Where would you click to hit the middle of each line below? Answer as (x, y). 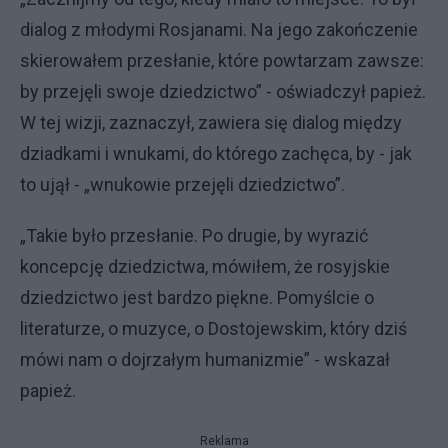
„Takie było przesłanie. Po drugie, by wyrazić (194, 235)
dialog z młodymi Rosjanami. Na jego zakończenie (219, 29)
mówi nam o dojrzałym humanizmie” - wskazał (205, 359)
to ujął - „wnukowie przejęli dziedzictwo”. (182, 184)
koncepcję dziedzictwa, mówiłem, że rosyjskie (205, 266)
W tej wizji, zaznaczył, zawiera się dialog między (211, 122)
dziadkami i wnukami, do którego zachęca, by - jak (216, 153)
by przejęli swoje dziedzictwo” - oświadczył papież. (223, 91)
